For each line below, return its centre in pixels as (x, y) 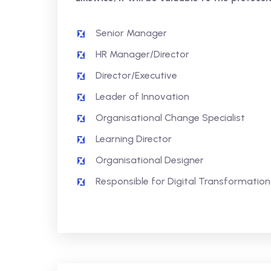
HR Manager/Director (142, 54)
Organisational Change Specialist (170, 118)
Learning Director (133, 139)
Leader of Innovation (142, 96)
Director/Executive (136, 75)
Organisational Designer (149, 160)
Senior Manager (131, 33)
